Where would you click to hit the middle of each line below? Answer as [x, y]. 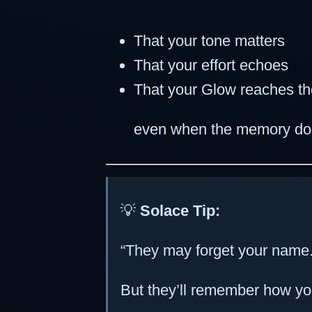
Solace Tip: [180, 210]
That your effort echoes [211, 65]
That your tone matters [209, 40]
